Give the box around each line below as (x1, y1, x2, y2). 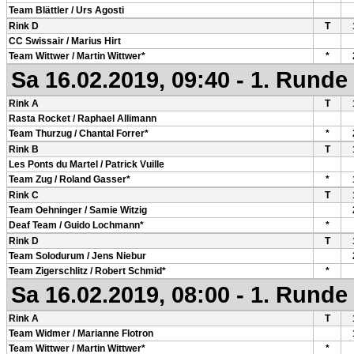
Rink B (9, 144, 39, 155)
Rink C (9, 190, 39, 201)
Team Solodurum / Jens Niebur (9, 250, 146, 262)
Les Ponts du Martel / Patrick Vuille (9, 159, 164, 170)
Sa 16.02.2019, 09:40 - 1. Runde (11, 66, 348, 92)
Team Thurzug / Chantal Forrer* (9, 128, 149, 139)
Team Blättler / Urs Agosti (9, 5, 124, 16)
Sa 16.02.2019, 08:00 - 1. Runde (11, 281, 348, 307)
